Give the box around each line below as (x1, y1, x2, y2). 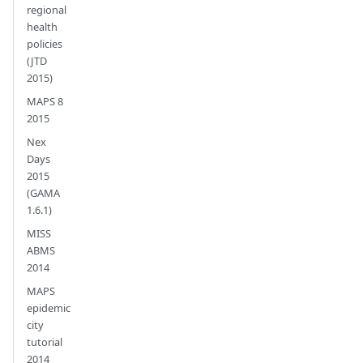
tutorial (27, 335, 62, 350)
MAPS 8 (27, 94, 63, 109)
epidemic (27, 301, 70, 316)
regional (27, 2, 66, 18)
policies (27, 36, 62, 52)
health (27, 19, 58, 35)
